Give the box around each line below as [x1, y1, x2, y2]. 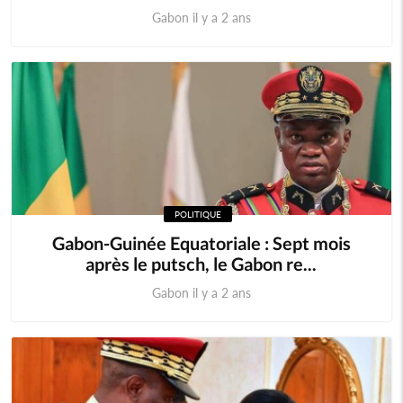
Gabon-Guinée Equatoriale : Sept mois [51, 232, 351, 254]
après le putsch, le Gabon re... [85, 253, 318, 274]
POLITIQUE [175, 209, 222, 219]
